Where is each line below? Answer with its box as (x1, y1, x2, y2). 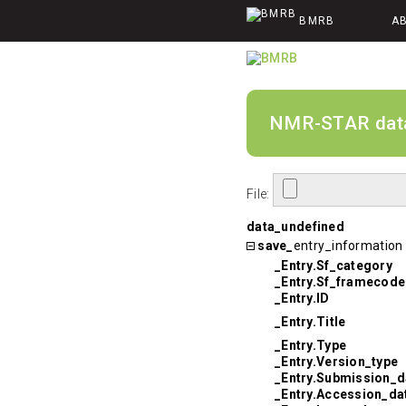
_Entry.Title (275, 314, 346, 329)
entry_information (293, 237, 403, 253)
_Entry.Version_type (275, 353, 399, 369)
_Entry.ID (275, 290, 330, 305)
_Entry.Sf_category (275, 257, 393, 273)
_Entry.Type (275, 337, 347, 353)
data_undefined (246, 218, 344, 234)
